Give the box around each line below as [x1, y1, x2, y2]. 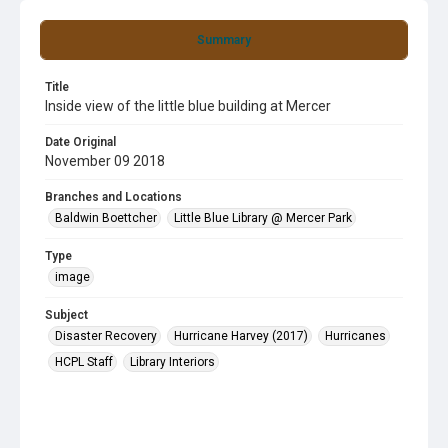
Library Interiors [130, 355, 215, 369]
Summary [197, 33, 251, 47]
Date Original [45, 135, 116, 149]
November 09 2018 [45, 153, 165, 169]
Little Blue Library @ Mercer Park [174, 211, 352, 225]
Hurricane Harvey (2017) [174, 329, 308, 343]
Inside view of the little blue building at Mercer [45, 98, 331, 114]
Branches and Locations [45, 190, 182, 204]
